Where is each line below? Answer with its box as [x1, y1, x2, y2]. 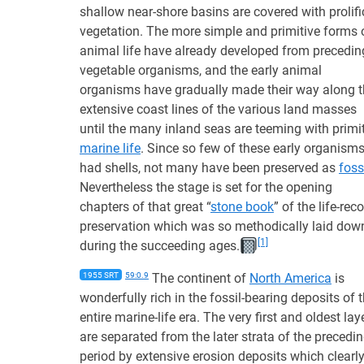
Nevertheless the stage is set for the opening [80, 180, 332, 195]
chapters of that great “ [80, 199, 210, 214]
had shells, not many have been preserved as [80, 160, 339, 175]
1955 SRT [83, 271, 119, 279]
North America [249, 271, 331, 286]
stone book [210, 199, 274, 214]
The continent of [149, 271, 249, 286]
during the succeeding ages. [80, 238, 240, 253]
